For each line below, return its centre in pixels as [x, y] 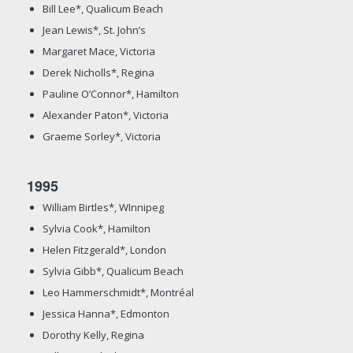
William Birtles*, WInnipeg [103, 207]
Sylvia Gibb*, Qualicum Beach [113, 271]
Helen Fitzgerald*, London [104, 249]
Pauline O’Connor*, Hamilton [110, 93]
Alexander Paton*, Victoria [105, 115]
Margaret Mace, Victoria [98, 51]
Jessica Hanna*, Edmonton [106, 313]
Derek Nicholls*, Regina [98, 72]
